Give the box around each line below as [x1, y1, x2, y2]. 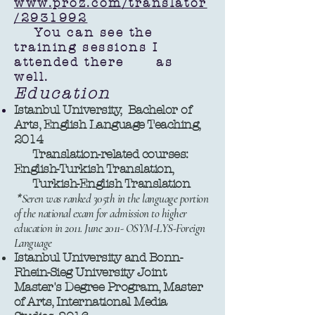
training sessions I [14, 40, 159, 54]
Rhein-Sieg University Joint [14, 265, 167, 279]
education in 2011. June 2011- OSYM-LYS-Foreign [14, 221, 205, 236]
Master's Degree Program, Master [14, 280, 203, 294]
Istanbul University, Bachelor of [14, 103, 192, 117]
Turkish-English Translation [14, 176, 191, 191]
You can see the [14, 25, 153, 39]
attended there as [14, 55, 174, 69]
